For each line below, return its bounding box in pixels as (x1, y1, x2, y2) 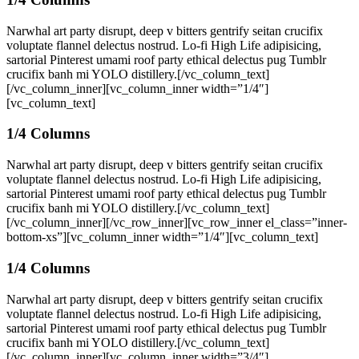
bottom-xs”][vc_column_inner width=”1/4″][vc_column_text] (6, 230, 318, 244)
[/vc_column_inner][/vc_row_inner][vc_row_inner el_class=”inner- (6, 216, 347, 230)
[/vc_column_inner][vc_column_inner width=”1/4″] (6, 81, 268, 95)
